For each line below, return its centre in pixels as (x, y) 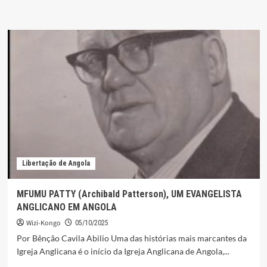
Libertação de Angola (56, 164)
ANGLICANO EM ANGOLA (66, 207)
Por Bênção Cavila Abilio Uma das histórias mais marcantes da (131, 238)
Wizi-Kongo (43, 223)
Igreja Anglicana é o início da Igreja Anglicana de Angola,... (123, 252)
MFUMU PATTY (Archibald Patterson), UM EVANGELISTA (129, 194)
